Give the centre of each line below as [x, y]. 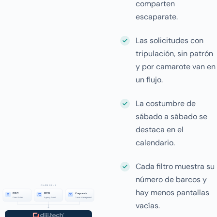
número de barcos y [171, 179]
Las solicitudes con [170, 40]
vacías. [148, 206]
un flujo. [149, 80]
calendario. [155, 143]
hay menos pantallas [172, 193]
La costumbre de [166, 103]
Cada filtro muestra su [175, 166]
